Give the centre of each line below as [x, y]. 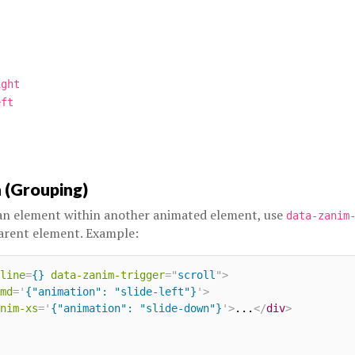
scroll [196, 275]
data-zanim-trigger [107, 275]
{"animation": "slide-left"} [111, 291]
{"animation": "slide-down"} [136, 308]
